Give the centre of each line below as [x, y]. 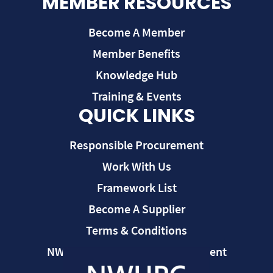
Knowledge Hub [136, 75]
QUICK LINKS [136, 116]
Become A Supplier [136, 209]
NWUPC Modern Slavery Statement [136, 252]
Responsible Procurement [136, 145]
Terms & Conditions [136, 230]
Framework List [136, 188]
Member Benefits [136, 54]
